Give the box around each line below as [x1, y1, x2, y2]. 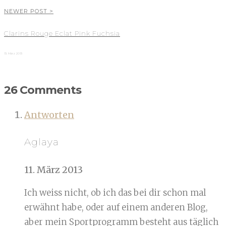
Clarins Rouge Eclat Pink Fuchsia [4, 29, 120, 37]
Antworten [24, 108, 74, 121]
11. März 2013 [24, 164, 83, 176]
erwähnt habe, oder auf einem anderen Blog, [24, 202, 208, 213]
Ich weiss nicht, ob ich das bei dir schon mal [24, 187, 206, 199]
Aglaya [24, 136, 59, 148]
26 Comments [4, 83, 81, 97]
